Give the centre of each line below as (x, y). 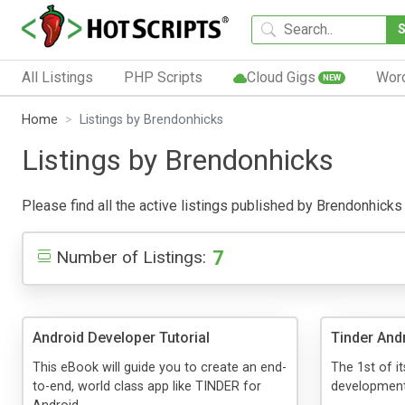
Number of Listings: (131, 257)
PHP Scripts (163, 77)
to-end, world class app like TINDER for (147, 386)
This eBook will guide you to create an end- (160, 367)
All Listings (57, 77)
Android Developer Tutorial (121, 337)
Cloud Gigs (281, 77)
